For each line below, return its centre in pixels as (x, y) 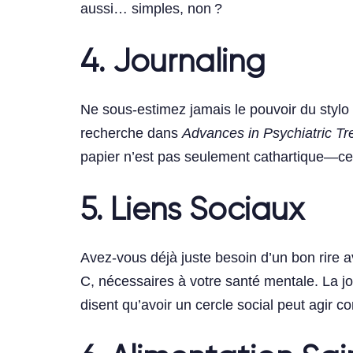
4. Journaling (173, 63)
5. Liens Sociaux (192, 212)
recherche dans (131, 134)
